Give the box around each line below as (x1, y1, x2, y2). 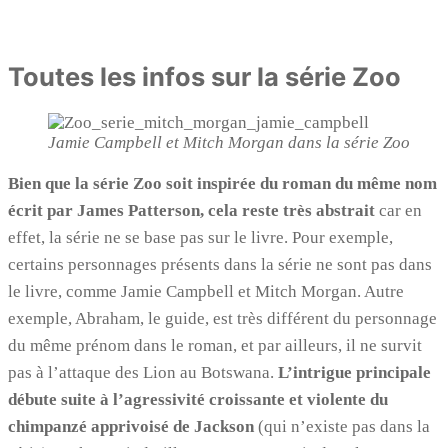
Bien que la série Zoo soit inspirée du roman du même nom (8, 174, 437, 194)
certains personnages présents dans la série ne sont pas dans (8, 255, 432, 275)
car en (375, 201, 422, 221)
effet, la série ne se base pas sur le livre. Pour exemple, (8, 228, 393, 248)
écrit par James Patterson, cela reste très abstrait (8, 201, 375, 221)
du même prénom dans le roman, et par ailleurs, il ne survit (8, 336, 422, 356)
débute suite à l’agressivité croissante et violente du (8, 390, 388, 410)
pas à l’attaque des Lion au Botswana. (8, 363, 278, 383)
